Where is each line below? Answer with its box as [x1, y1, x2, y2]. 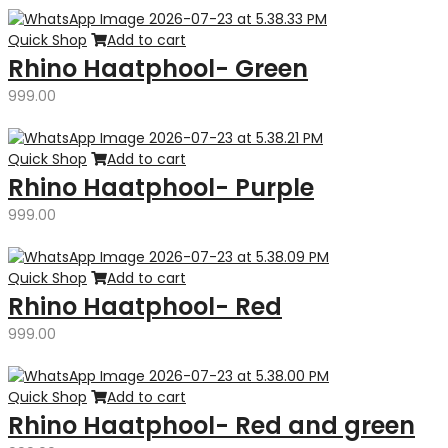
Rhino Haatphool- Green [8, 52, 308, 85]
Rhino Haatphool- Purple [8, 171, 314, 204]
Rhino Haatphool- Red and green [8, 409, 415, 442]
